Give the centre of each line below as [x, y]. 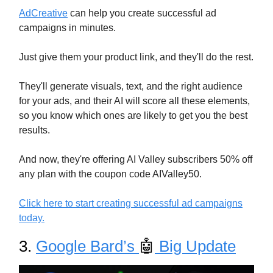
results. [34, 130]
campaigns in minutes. [67, 28]
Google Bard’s [87, 246]
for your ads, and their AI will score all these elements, [134, 101]
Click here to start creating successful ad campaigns [131, 204]
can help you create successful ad [142, 13]
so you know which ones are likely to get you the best [133, 116]
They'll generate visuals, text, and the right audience [131, 87]
